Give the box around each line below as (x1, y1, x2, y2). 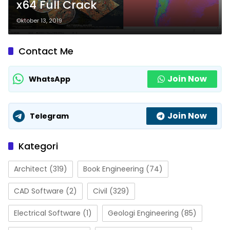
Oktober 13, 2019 (16, 16, 62, 25)
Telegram (30, 110, 69, 121)
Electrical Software (14, 208, 81, 219)
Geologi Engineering (108, 208, 179, 219)
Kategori (18, 140, 58, 153)
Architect (14, 164, 47, 175)
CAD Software (14, 186, 64, 197)
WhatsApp (29, 73, 70, 84)
